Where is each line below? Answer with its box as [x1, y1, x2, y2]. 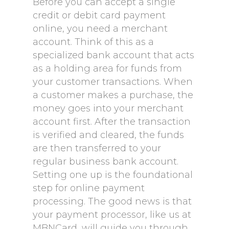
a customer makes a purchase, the [33, 89, 193, 101]
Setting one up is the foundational [33, 169, 193, 180]
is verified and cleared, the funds [33, 129, 184, 141]
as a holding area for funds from [33, 63, 182, 74]
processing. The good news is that [33, 196, 192, 207]
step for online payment [33, 182, 145, 194]
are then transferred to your [33, 143, 161, 154]
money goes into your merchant [33, 103, 184, 114]
